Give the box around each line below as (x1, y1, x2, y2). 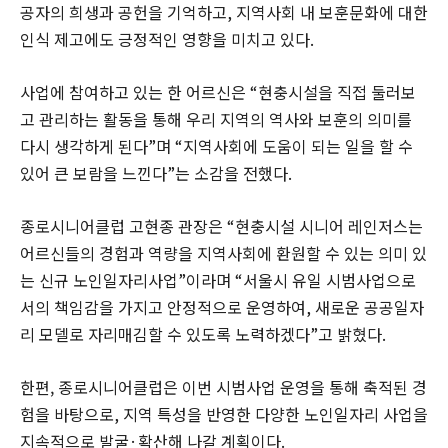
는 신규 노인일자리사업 (20, 267, 178, 292)
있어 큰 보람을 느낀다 (20, 160, 167, 185)
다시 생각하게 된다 (20, 133, 148, 158)
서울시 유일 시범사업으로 (243, 267, 416, 292)
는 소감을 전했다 (175, 160, 288, 185)
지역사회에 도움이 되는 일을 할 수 (183, 133, 413, 158)
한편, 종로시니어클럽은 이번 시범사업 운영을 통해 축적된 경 (20, 374, 427, 399)
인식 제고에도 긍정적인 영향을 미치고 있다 (20, 26, 310, 51)
